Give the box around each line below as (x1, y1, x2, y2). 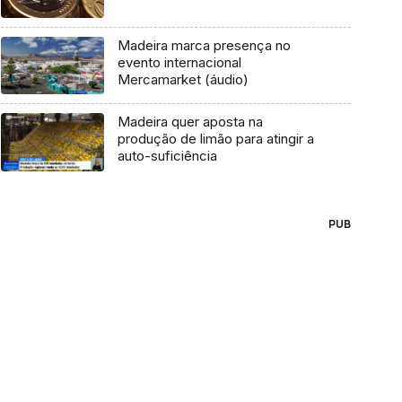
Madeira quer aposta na (117, 113, 263, 131)
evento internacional (117, 53, 241, 71)
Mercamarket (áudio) (117, 70, 249, 88)
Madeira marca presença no (117, 36, 291, 54)
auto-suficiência (117, 147, 217, 165)
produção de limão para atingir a (117, 130, 314, 148)
